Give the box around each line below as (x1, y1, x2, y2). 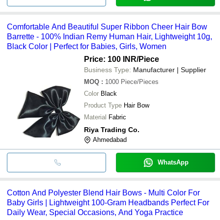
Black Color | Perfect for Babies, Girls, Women (7, 42, 166, 51)
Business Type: (84, 65, 131, 74)
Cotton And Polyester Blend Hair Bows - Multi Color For (7, 188, 200, 197)
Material (84, 113, 107, 121)
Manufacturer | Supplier (133, 65, 206, 74)
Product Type (84, 101, 122, 109)
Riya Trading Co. (84, 125, 139, 134)
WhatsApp (157, 158, 189, 166)
